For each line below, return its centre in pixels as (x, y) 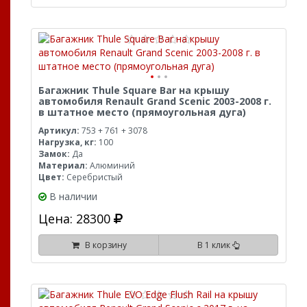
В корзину (103, 245)
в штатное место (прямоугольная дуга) (142, 112)
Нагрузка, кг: (67, 142)
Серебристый (94, 177)
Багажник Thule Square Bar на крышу (134, 90)
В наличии (73, 196)
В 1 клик (214, 245)
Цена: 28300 (76, 219)
